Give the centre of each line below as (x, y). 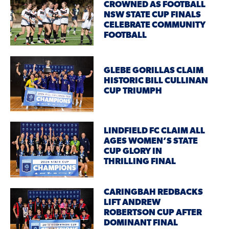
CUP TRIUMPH (133, 91)
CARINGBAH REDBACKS (154, 192)
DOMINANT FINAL (141, 223)
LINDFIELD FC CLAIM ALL (155, 131)
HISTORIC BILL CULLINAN (156, 81)
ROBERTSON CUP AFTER (153, 213)
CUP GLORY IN (133, 152)
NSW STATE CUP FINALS (153, 15)
